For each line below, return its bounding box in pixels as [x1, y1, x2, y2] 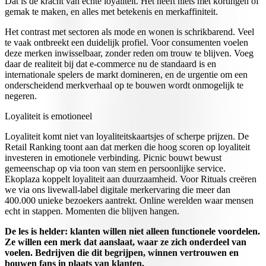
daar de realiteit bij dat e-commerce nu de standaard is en [5, 59, 216, 69]
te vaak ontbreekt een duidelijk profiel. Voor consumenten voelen [5, 37, 248, 48]
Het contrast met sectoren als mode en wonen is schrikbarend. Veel [5, 27, 254, 37]
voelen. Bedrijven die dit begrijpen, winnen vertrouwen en [5, 248, 239, 258]
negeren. [5, 91, 37, 102]
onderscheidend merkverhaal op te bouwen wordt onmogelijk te [5, 80, 243, 91]
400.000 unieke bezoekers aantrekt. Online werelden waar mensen [5, 195, 254, 206]
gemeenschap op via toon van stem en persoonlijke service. [5, 163, 226, 174]
